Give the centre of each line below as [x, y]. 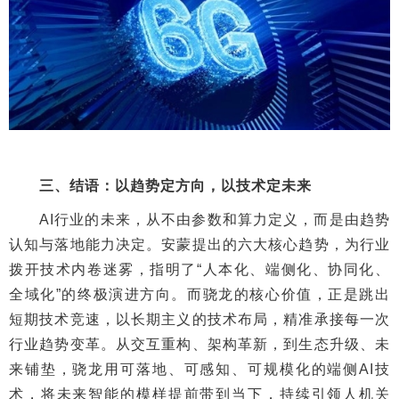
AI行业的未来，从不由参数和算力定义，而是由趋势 [199, 220]
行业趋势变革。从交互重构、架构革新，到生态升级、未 [199, 345]
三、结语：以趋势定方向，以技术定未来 [160, 186]
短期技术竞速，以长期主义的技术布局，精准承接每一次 [199, 320]
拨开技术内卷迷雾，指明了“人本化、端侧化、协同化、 [199, 270]
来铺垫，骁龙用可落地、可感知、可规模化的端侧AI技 [199, 370]
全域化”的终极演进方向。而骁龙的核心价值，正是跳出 [199, 295]
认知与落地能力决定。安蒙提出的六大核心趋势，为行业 [199, 245]
